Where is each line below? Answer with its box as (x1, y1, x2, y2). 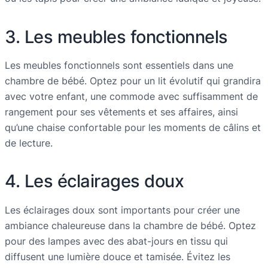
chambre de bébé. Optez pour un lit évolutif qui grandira (5, 74, 261, 87)
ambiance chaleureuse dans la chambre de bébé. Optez (5, 219, 256, 232)
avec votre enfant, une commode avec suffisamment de (5, 90, 258, 102)
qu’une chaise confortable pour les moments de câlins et (5, 121, 261, 133)
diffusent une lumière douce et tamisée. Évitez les (5, 250, 230, 263)
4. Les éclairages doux (5, 170, 184, 192)
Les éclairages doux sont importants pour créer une (5, 203, 240, 216)
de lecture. (5, 136, 53, 149)
